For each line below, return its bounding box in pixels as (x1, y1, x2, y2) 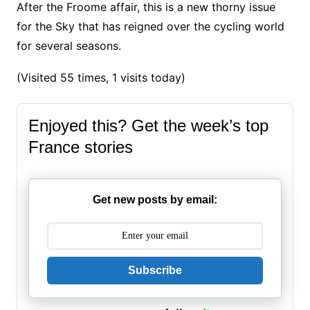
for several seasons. (16, 39, 121, 53)
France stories (28, 138, 133, 157)
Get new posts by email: (92, 194, 217, 206)
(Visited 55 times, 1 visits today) (16, 71, 185, 85)
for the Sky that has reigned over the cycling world (16, 19, 284, 34)
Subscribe (127, 264, 182, 277)
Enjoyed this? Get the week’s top (28, 116, 268, 136)
